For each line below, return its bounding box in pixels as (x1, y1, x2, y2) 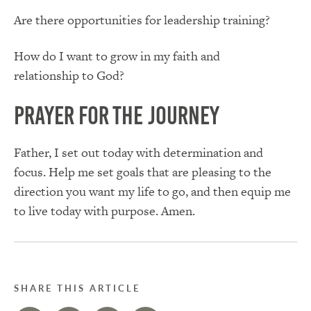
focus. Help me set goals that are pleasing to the (14, 163, 271, 181)
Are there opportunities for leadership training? (14, 10, 270, 28)
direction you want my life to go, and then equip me (14, 183, 291, 201)
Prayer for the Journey (14, 101, 219, 130)
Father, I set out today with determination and (14, 144, 263, 162)
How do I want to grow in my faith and (14, 47, 220, 65)
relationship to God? (14, 66, 124, 84)
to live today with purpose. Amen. (14, 202, 195, 220)
